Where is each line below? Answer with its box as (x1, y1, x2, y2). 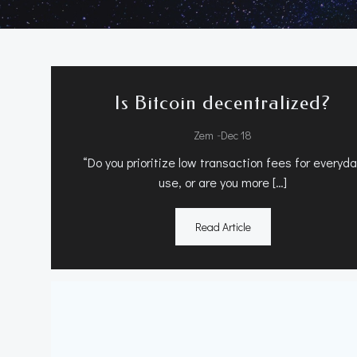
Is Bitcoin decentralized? (115, 92, 331, 114)
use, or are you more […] (159, 174, 288, 190)
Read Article (194, 219, 251, 234)
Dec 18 (221, 127, 253, 143)
